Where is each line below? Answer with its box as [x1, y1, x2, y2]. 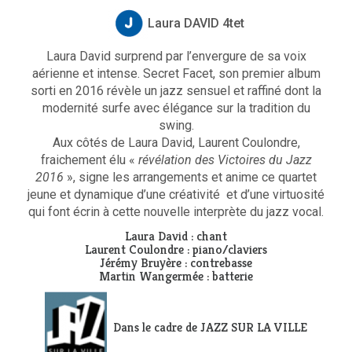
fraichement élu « [40, 152, 138, 167]
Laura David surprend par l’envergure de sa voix [46, 49, 306, 64]
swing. [158, 118, 194, 133]
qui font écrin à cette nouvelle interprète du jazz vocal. [28, 204, 324, 219]
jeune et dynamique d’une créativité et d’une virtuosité [27, 187, 324, 202]
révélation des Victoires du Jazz [137, 152, 312, 167]
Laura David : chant [125, 228, 227, 244]
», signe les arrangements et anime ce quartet [64, 170, 317, 185]
